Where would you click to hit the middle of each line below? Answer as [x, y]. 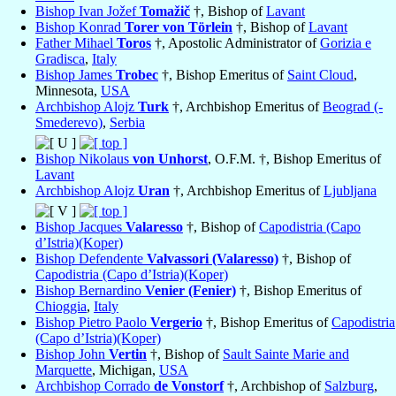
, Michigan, [126, 370]
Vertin [128, 354]
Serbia [127, 123]
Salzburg [349, 386]
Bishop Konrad [80, 27]
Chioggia [61, 307]
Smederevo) [69, 123]
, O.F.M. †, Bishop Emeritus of [294, 159]
